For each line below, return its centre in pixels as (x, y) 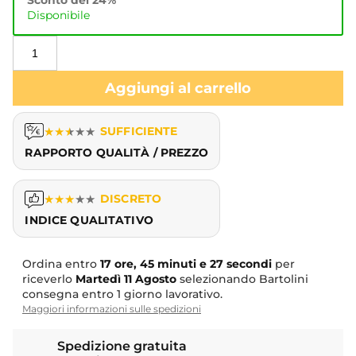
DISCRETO (131, 199)
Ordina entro (61, 264)
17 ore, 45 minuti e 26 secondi (186, 264)
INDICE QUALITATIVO (89, 221)
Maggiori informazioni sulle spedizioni (112, 309)
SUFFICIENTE (139, 131)
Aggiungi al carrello (178, 88)
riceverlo (49, 279)
